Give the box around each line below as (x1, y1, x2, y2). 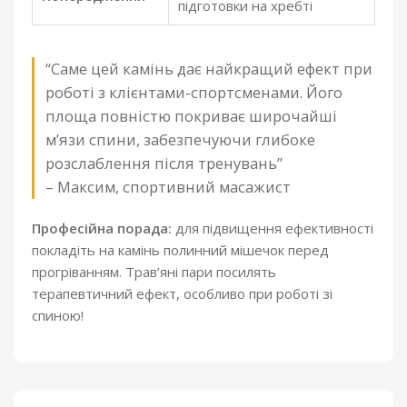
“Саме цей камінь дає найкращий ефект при (45, 57, 372, 79)
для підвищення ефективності (172, 218, 373, 237)
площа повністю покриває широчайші (45, 104, 337, 126)
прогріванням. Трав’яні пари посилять (32, 262, 276, 281)
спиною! (32, 305, 84, 324)
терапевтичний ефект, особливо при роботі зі (32, 283, 333, 303)
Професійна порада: (32, 218, 172, 237)
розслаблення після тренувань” (45, 152, 283, 174)
